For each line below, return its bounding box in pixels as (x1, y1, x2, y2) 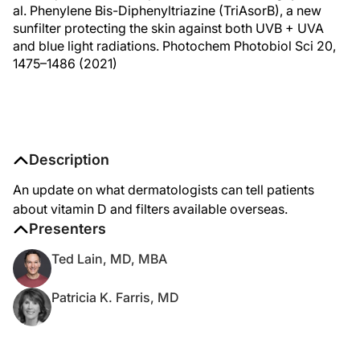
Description (29, 151, 109, 168)
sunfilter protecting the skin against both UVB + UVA (13, 20, 324, 36)
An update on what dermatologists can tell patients (13, 182, 314, 198)
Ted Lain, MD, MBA (51, 251, 167, 267)
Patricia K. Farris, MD (51, 289, 179, 305)
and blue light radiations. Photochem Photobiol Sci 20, (13, 38, 336, 54)
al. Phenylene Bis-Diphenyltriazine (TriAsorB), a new (13, 2, 321, 18)
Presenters (29, 220, 106, 237)
